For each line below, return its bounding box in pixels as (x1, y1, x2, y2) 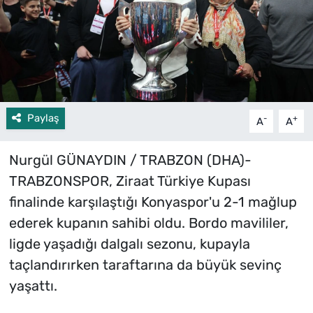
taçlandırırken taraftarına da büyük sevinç (8, 256, 282, 274)
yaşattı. (8, 277, 57, 295)
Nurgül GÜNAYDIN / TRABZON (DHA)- (8, 152, 252, 169)
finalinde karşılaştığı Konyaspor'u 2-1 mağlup (8, 194, 297, 211)
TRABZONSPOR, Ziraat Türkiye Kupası (8, 173, 251, 190)
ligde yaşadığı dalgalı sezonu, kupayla (8, 235, 250, 253)
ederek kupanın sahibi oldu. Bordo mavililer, (8, 214, 289, 232)
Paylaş (27, 112, 59, 125)
